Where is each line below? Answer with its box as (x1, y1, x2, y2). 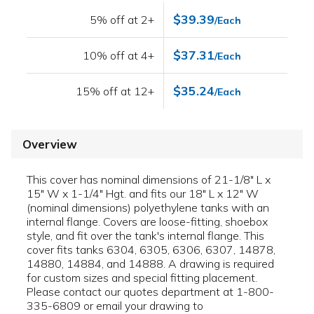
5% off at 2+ (90, 12, 155, 27)
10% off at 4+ (83, 48, 155, 62)
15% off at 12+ (76, 83, 155, 98)
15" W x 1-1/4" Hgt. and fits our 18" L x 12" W (27, 186, 259, 201)
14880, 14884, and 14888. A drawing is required (27, 257, 274, 271)
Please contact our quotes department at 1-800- (27, 285, 274, 299)
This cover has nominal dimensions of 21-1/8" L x (27, 172, 271, 187)
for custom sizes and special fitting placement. (27, 271, 257, 285)
